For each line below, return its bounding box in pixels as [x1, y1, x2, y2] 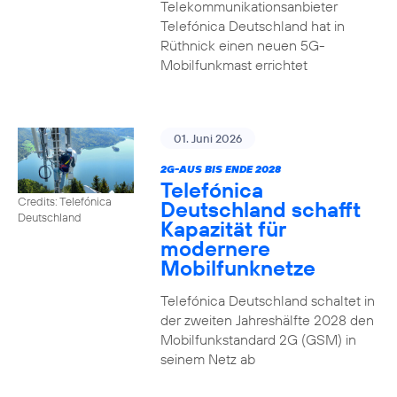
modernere [160, 235, 270, 261]
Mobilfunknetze [160, 254, 315, 281]
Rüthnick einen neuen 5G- [160, 36, 325, 54]
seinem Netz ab [160, 350, 255, 368]
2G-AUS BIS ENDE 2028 [160, 162, 281, 175]
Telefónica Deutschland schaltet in [160, 292, 375, 309]
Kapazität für [160, 215, 286, 242]
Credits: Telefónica [18, 193, 112, 208]
